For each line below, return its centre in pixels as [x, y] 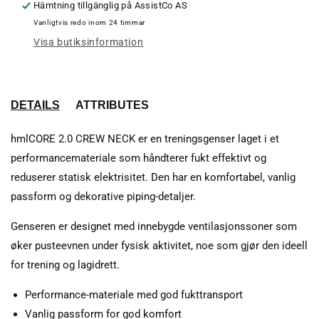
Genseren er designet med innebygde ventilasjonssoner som [154, 226]
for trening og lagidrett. [65, 265]
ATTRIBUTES [112, 105]
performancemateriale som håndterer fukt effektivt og [138, 158]
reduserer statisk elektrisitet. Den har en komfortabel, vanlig [153, 177]
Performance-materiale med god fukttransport [134, 294]
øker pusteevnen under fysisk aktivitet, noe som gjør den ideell [159, 245]
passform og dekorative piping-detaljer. [103, 196]
